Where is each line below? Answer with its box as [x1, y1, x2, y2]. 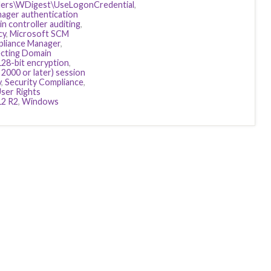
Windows [22, 96, 59, 106]
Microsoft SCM [10, 28, 69, 39]
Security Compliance [5, 77, 83, 87]
